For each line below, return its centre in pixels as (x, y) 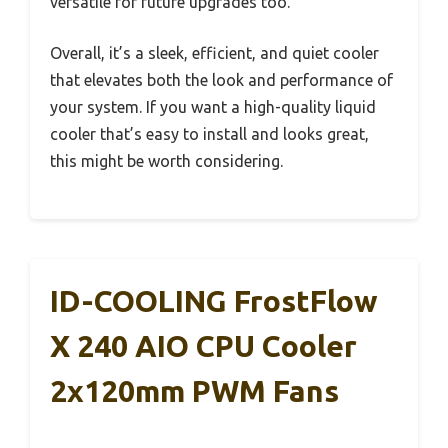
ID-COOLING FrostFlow (214, 300)
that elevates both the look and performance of (221, 79)
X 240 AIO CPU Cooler (203, 345)
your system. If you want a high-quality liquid (213, 106)
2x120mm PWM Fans (194, 390)
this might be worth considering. (166, 160)
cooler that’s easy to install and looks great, (209, 133)
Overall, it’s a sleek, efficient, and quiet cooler (214, 52)
